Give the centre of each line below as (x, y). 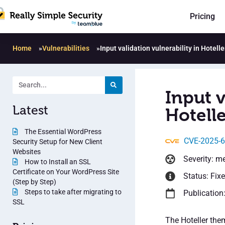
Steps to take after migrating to (72, 192)
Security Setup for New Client (58, 141)
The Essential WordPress (62, 131)
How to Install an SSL (57, 161)
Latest (30, 110)
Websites (27, 151)
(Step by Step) (34, 182)
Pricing (202, 17)
